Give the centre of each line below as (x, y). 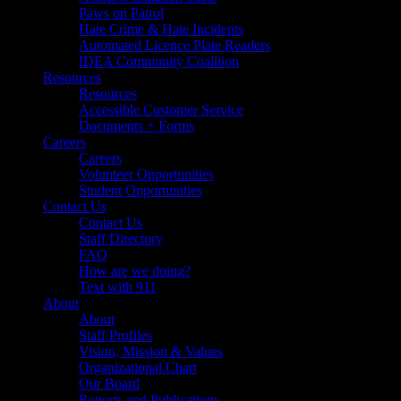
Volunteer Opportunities (146, 174)
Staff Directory (121, 239)
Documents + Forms (137, 126)
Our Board (109, 384)
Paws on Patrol (121, 13)
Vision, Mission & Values (151, 351)
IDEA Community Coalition (159, 61)
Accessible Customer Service (161, 110)
